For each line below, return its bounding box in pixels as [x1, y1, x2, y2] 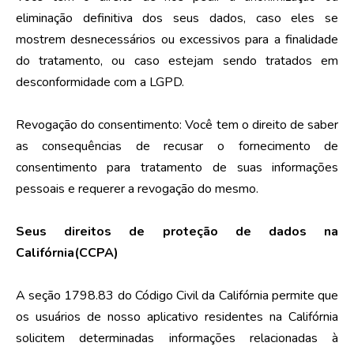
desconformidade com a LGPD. [15, 73, 184, 91]
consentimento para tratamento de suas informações [15, 158, 339, 176]
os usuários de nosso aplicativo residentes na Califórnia [15, 307, 339, 326]
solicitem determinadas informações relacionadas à [15, 329, 339, 347]
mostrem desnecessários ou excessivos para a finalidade [15, 30, 339, 48]
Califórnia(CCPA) [15, 243, 119, 262]
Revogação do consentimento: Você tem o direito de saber [15, 115, 339, 134]
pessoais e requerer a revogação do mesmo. [15, 179, 258, 198]
